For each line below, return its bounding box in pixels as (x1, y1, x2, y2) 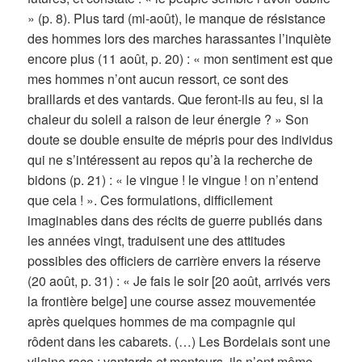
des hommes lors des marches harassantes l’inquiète (27, 29, 332, 48)
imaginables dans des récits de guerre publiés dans (27, 211, 323, 230)
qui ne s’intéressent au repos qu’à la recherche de (27, 150, 314, 170)
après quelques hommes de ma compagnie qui (27, 312, 297, 331)
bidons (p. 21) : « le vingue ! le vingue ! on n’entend (27, 170, 319, 190)
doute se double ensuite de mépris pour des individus (27, 130, 334, 149)
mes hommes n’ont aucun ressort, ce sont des (27, 69, 289, 89)
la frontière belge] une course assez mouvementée (27, 292, 317, 311)
